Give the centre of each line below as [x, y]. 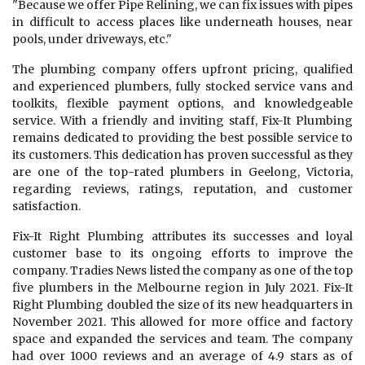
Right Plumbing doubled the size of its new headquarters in [182, 305]
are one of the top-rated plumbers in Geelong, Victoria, [182, 172]
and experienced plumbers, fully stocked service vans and [182, 86]
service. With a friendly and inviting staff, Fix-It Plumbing [182, 121]
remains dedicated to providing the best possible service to [182, 138]
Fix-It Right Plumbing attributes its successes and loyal [182, 236]
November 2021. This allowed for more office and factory [182, 322]
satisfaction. [46, 206]
